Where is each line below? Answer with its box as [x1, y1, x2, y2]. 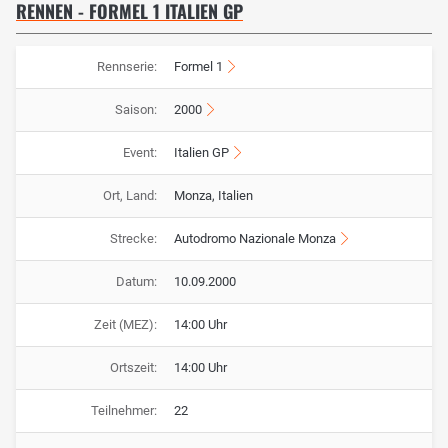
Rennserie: [96, 59, 157, 75]
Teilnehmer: [90, 403, 157, 419]
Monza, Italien [174, 188, 253, 204]
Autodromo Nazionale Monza [174, 231, 336, 247]
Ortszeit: [109, 360, 157, 376]
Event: [122, 145, 157, 161]
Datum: [115, 274, 157, 290]
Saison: [114, 102, 157, 118]
